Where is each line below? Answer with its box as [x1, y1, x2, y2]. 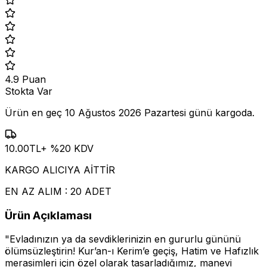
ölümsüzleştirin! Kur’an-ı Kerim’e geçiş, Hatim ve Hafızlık [5, 245, 259, 257]
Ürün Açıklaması [5, 208, 92, 222]
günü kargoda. [186, 106, 254, 119]
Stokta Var [5, 85, 52, 97]
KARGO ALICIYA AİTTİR [5, 163, 115, 176]
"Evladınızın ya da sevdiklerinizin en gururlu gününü [5, 233, 241, 246]
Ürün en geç [5, 106, 65, 119]
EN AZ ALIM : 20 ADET [5, 185, 111, 197]
